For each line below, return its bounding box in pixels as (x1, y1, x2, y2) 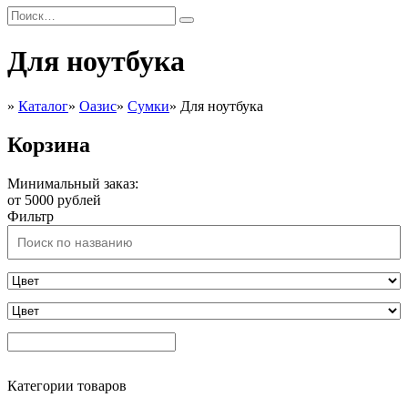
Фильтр (7, 208, 54, 224)
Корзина (7, 132, 90, 157)
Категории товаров (7, 377, 127, 393)
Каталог (18, 97, 68, 114)
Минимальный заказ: (7, 175, 138, 191)
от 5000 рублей (7, 191, 101, 208)
